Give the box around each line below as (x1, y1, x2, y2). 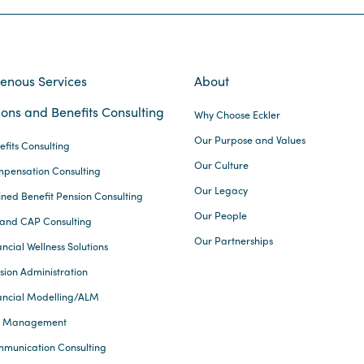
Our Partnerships (194, 233, 273, 249)
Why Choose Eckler (194, 107, 280, 123)
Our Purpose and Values (194, 132, 305, 148)
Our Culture (194, 158, 249, 173)
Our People (194, 208, 247, 223)
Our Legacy (194, 183, 248, 198)
